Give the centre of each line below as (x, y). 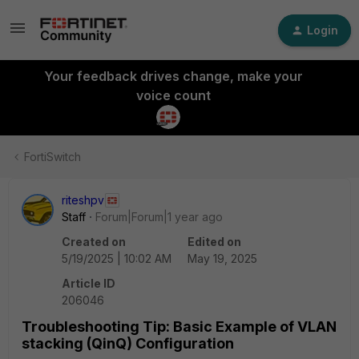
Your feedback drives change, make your (173, 76)
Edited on (214, 242)
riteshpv (83, 200)
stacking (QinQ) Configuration (128, 343)
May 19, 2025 (222, 258)
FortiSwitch (52, 157)
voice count (173, 95)
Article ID (89, 283)
